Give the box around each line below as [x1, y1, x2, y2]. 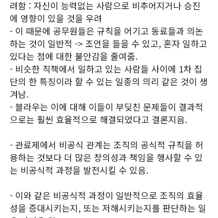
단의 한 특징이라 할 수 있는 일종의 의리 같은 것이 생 [10, 75, 208, 88]
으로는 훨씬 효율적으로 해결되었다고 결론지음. [10, 113, 187, 126]
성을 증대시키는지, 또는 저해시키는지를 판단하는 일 [10, 201, 206, 214]
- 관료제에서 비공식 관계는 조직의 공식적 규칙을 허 [10, 138, 203, 151]
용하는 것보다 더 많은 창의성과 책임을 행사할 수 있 [10, 151, 203, 163]
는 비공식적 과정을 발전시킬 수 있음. [10, 163, 148, 176]
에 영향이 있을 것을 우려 [10, 12, 102, 24]
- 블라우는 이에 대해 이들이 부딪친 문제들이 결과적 [10, 100, 203, 113]
